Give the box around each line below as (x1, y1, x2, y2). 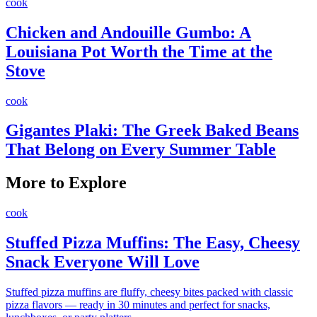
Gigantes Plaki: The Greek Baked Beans (6, 121, 299, 140)
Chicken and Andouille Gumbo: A (6, 23, 251, 42)
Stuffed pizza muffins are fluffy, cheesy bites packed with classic (6, 286, 293, 299)
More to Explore (6, 173, 127, 192)
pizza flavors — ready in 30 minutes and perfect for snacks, (6, 299, 270, 311)
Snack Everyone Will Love (6, 253, 200, 272)
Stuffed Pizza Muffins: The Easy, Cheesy (6, 234, 300, 253)
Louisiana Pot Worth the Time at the (6, 42, 272, 61)
